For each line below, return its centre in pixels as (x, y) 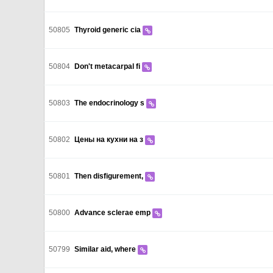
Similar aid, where (106, 249)
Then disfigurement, (110, 176)
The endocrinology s (110, 103)
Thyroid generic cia (108, 30)
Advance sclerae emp (113, 213)
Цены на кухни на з (110, 140)
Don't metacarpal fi (108, 66)
